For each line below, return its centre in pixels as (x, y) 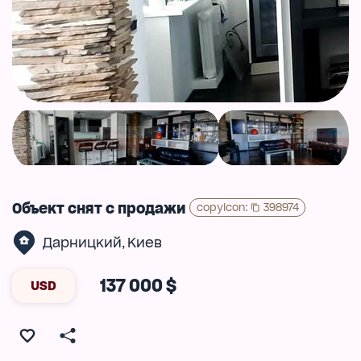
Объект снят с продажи (99, 208)
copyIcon (220, 207)
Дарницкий (82, 242)
